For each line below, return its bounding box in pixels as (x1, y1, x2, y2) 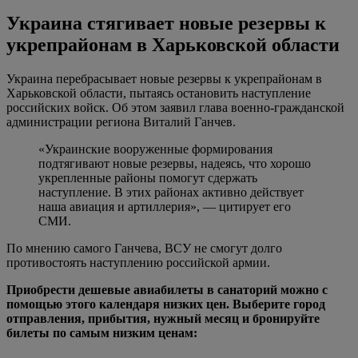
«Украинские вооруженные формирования (38, 142, 272, 157)
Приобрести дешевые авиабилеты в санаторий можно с (6, 283, 328, 297)
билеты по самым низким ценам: (6, 326, 197, 340)
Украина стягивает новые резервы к (6, 13, 326, 34)
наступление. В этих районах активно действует (38, 185, 304, 200)
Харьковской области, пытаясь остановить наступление (6, 86, 311, 101)
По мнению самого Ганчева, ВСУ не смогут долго (6, 241, 282, 256)
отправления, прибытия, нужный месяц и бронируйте (6, 312, 320, 326)
